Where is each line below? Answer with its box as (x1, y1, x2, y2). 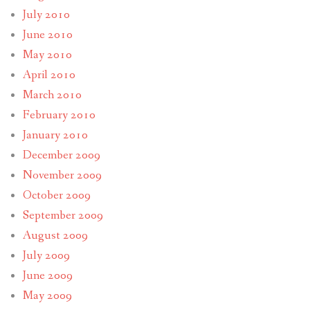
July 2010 (22, 7, 70, 24)
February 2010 (22, 107, 95, 124)
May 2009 (22, 288, 72, 304)
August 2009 (22, 228, 88, 244)
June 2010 (22, 27, 73, 44)
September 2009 (22, 208, 103, 224)
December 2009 (22, 147, 100, 164)
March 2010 (22, 87, 82, 104)
